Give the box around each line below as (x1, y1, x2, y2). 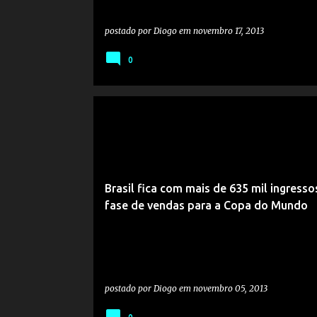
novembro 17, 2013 (192, 25, 264, 36)
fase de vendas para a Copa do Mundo (104, 199, 308, 212)
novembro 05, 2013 (192, 283, 267, 294)
